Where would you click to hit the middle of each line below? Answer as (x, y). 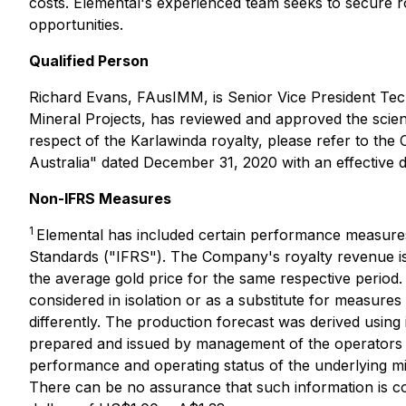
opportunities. (76, 24)
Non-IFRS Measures (100, 198)
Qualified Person (89, 61)
